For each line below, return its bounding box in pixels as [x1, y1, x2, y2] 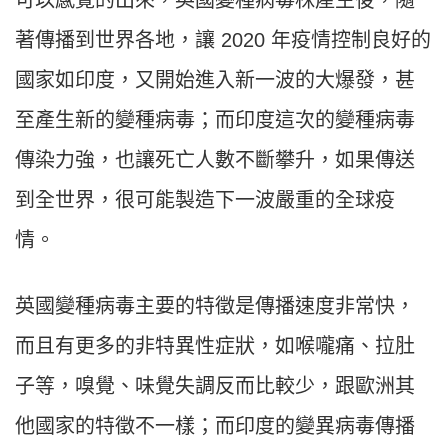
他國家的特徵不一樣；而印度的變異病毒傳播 [15, 415, 415, 438]
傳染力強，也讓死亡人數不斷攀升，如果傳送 [15, 149, 415, 172]
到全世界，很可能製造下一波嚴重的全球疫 [15, 189, 395, 212]
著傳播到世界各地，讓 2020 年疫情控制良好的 [15, 29, 431, 52]
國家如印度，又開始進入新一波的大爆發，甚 [15, 69, 415, 92]
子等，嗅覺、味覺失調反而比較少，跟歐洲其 [15, 375, 415, 398]
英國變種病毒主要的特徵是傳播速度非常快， [15, 295, 415, 318]
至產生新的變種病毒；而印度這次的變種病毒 [15, 109, 415, 132]
